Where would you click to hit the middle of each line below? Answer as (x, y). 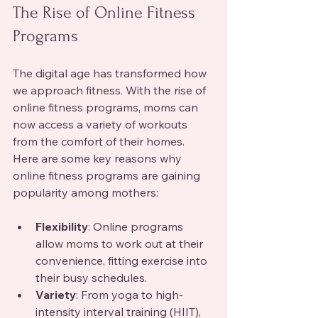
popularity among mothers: (86, 192)
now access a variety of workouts (102, 124)
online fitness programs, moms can (107, 107)
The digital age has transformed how (111, 73)
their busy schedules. (91, 277)
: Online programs (137, 226)
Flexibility (62, 226)
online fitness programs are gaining (108, 175)
